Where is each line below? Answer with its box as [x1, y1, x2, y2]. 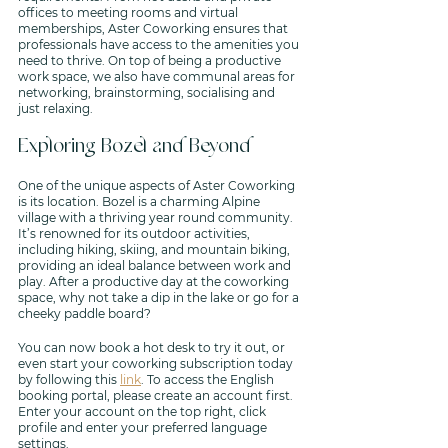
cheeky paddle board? [18, 306, 154, 321]
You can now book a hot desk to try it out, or [18, 340, 288, 355]
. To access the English [141, 372, 277, 387]
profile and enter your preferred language [18, 420, 270, 435]
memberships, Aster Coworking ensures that [18, 21, 291, 36]
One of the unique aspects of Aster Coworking [18, 178, 298, 193]
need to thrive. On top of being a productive [18, 53, 284, 68]
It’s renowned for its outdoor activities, [18, 226, 253, 241]
